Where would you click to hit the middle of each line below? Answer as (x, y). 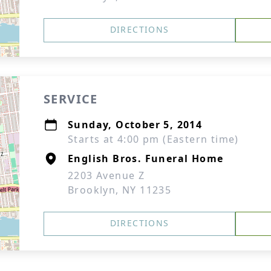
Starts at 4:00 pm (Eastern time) (153, 139)
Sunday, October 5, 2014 (135, 125)
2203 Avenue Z (106, 175)
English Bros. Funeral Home (146, 158)
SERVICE (71, 99)
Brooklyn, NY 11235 (120, 190)
